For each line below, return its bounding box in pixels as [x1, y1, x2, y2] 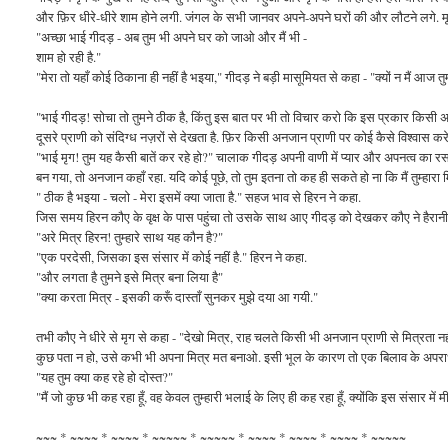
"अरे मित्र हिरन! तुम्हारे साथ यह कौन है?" [36, 227, 224, 246]
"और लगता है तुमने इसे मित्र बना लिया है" [36, 267, 224, 286]
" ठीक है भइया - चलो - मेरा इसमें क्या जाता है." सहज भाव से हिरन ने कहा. [36, 187, 362, 206]
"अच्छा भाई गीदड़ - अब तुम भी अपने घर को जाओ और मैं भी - [36, 27, 308, 46]
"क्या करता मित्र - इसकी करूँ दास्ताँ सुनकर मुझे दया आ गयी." [36, 287, 319, 306]
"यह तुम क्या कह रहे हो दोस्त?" [36, 367, 174, 386]
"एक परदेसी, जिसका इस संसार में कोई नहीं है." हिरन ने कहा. [36, 247, 308, 266]
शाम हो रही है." [36, 47, 102, 66]
